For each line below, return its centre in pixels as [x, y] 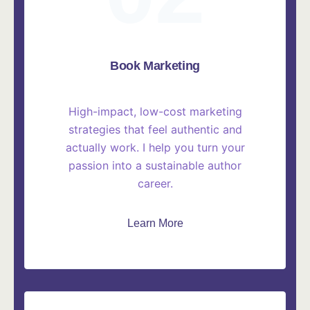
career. [155, 184]
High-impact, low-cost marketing [155, 112]
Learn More [155, 224]
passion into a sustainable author [155, 166]
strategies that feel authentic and [155, 130]
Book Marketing [155, 66]
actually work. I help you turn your [155, 148]
